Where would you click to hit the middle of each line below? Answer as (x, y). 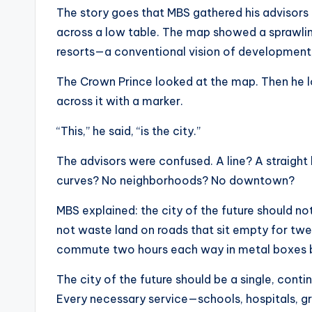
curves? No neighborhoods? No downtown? (175, 181)
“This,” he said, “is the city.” (128, 131)
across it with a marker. (120, 101)
